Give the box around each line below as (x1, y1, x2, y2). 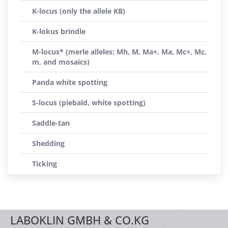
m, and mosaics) (32, 57, 90, 67)
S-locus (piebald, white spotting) (32, 98, 146, 107)
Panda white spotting (32, 77, 107, 87)
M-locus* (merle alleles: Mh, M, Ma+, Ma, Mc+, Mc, (32, 47, 207, 56)
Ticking (32, 159, 57, 168)
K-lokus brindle (32, 26, 85, 36)
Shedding (32, 138, 65, 148)
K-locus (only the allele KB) (32, 6, 125, 16)
